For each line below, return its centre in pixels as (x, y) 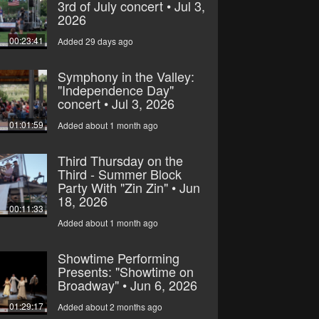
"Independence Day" (115, 89)
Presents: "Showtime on (125, 271)
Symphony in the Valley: (126, 76)
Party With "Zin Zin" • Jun (129, 187)
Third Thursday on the (120, 160)
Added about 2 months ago (110, 306)
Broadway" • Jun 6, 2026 (127, 284)
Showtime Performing (118, 257)
